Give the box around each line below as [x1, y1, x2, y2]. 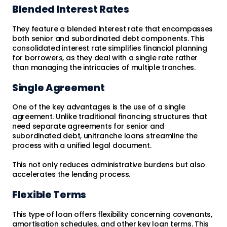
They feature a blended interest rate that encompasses [12, 23, 213, 34]
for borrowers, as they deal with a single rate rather [12, 52, 198, 63]
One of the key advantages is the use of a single [12, 102, 185, 112]
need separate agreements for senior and [12, 121, 165, 132]
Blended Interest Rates [12, 3, 129, 17]
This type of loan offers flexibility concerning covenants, [12, 209, 212, 219]
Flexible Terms [12, 188, 87, 202]
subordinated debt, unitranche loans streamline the [12, 131, 198, 141]
